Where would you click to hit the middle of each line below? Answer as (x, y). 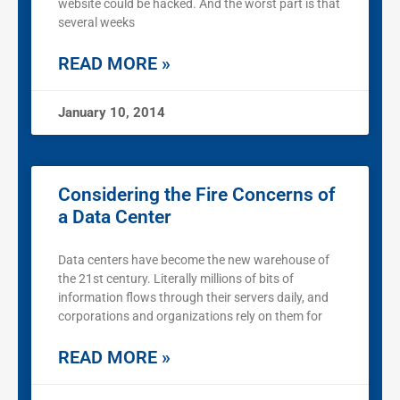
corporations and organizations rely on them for (190, 317)
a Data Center (115, 217)
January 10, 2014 (112, 113)
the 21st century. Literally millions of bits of (176, 279)
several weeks (96, 23)
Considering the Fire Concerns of (196, 195)
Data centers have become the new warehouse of (194, 260)
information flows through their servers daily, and (193, 298)
